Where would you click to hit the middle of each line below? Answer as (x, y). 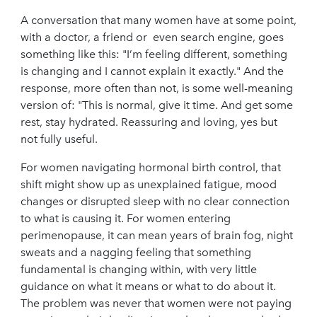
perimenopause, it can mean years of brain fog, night (157, 235)
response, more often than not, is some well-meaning (157, 88)
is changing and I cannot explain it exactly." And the (152, 71)
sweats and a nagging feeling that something (136, 252)
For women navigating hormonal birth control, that (151, 167)
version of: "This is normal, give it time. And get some (157, 105)
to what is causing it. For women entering (126, 218)
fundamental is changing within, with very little (139, 269)
